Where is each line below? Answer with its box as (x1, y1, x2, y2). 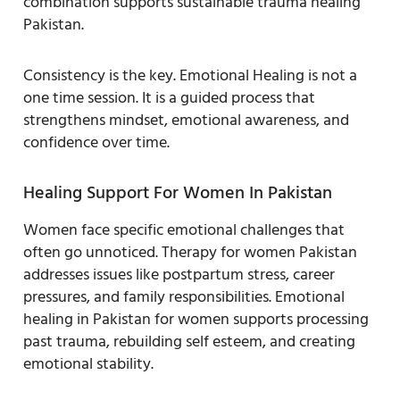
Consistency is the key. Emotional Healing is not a (23, 62, 357, 88)
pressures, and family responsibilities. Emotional (23, 283, 345, 310)
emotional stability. (23, 350, 154, 377)
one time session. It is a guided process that (23, 84, 315, 111)
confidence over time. (23, 129, 170, 155)
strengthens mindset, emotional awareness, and (23, 106, 349, 133)
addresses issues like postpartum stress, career (23, 261, 335, 287)
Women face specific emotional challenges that (23, 216, 345, 243)
